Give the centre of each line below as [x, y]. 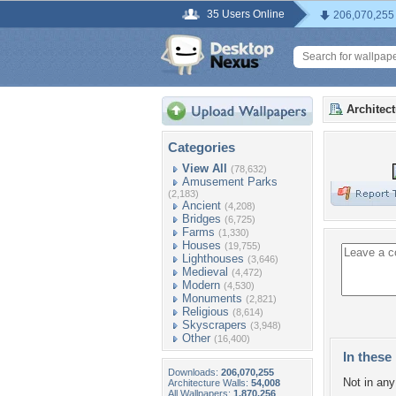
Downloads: [194, 372]
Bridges [202, 219]
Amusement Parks [230, 182]
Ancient [202, 206]
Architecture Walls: [209, 383]
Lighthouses [213, 259]
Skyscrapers [214, 325]
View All [205, 168]
